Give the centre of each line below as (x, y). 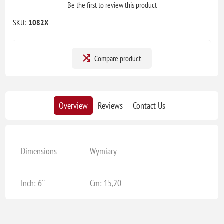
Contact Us (149, 106)
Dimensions (39, 151)
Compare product (118, 59)
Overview (73, 106)
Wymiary (104, 151)
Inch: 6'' (33, 183)
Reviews (110, 106)
